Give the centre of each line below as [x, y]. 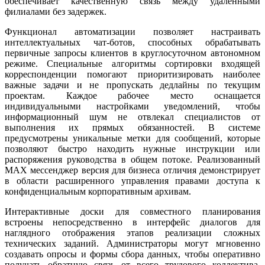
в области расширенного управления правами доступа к [132, 180]
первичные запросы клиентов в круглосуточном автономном [132, 53]
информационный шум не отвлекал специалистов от [132, 117]
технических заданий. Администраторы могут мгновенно [132, 243]
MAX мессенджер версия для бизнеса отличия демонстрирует [132, 170]
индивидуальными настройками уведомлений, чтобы [132, 106]
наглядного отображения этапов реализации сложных [132, 232]
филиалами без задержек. [56, 11]
